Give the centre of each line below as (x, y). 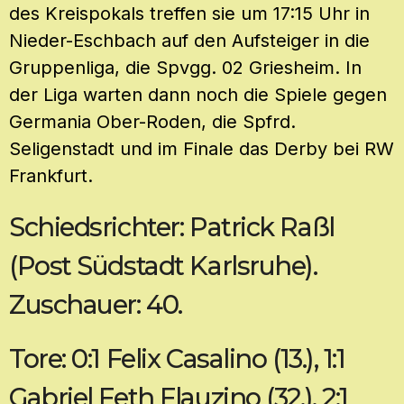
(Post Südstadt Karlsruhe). (163, 265)
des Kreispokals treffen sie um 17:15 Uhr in (189, 13)
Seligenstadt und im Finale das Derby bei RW (202, 148)
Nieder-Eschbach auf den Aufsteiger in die (189, 40)
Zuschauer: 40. (96, 304)
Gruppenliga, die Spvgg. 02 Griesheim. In (185, 67)
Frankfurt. (51, 175)
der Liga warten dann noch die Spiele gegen (198, 94)
